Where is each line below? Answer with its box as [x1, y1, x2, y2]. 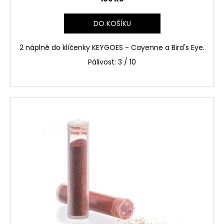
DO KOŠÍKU [93, 18, 131, 28]
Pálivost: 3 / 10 [88, 56, 136, 67]
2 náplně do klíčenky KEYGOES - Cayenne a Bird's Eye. [19, 42, 204, 52]
